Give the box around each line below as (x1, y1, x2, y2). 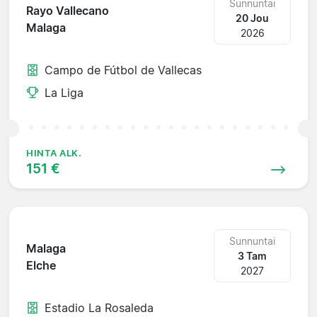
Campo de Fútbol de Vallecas (45, 62, 202, 77)
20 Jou (236, 11, 270, 24)
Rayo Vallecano (26, 4, 109, 18)
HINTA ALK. (26, 147, 82, 158)
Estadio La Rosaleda (45, 300, 154, 315)
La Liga (45, 85, 83, 100)
